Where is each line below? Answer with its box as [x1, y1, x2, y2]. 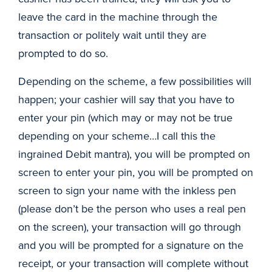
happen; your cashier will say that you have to [18, 92, 234, 107]
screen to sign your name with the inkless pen [18, 183, 236, 198]
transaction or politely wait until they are [18, 27, 206, 42]
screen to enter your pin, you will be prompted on [18, 165, 253, 180]
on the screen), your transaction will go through [18, 219, 241, 234]
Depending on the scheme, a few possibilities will [18, 73, 251, 89]
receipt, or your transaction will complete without [18, 256, 248, 271]
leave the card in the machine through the [18, 9, 217, 24]
